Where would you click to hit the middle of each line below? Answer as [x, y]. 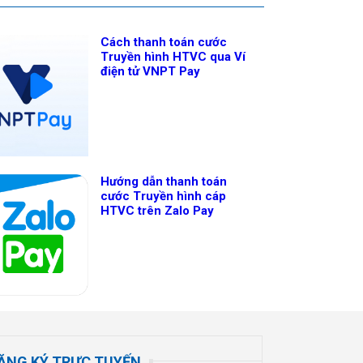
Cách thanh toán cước [164, 42]
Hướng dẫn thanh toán [164, 182]
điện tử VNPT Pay [151, 71]
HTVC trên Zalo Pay [158, 211]
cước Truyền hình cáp [164, 196]
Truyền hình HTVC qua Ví [173, 56]
